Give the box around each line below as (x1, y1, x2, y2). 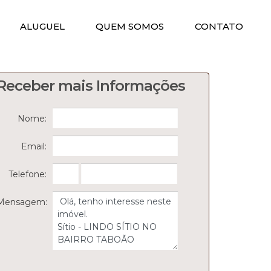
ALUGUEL (20, 21, 65, 32)
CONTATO (195, 21, 243, 32)
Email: (21, 141, 47, 152)
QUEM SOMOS (96, 21, 164, 32)
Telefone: (8, 169, 47, 180)
